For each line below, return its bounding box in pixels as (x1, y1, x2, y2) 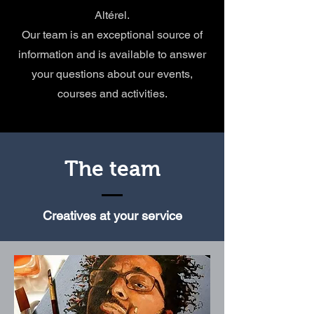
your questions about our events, (32, 67, 193, 81)
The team (64, 157, 161, 180)
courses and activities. (57, 87, 168, 100)
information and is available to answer (18, 48, 206, 61)
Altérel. (95, 8, 130, 22)
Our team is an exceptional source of (22, 28, 203, 41)
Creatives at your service (42, 208, 182, 223)
